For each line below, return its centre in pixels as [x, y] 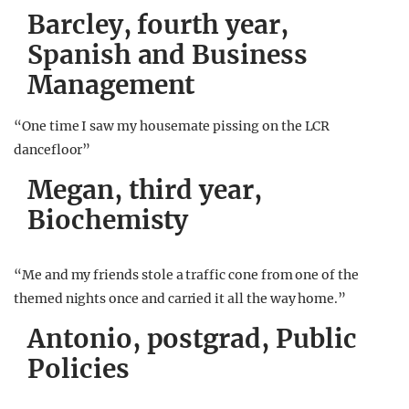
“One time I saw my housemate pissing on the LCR [172, 126]
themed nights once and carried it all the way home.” [180, 299]
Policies [82, 369]
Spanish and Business [168, 55]
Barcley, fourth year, [158, 25]
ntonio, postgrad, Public [201, 339]
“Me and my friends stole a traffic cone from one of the [186, 275]
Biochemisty [108, 220]
